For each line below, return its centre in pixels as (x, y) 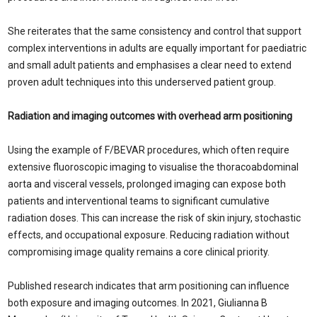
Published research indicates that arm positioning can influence (149, 286)
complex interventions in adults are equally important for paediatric (157, 48)
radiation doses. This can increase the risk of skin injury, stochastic (154, 218)
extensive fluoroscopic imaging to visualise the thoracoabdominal (153, 167)
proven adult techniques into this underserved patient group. (142, 82)
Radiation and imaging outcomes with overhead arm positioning (150, 116)
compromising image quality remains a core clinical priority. (139, 252)
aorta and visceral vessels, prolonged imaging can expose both (147, 184)
